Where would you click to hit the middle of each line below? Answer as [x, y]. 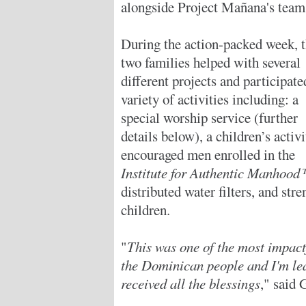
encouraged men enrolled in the [208, 154]
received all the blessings [191, 283]
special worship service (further [209, 117]
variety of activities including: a [210, 99]
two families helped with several [211, 62]
